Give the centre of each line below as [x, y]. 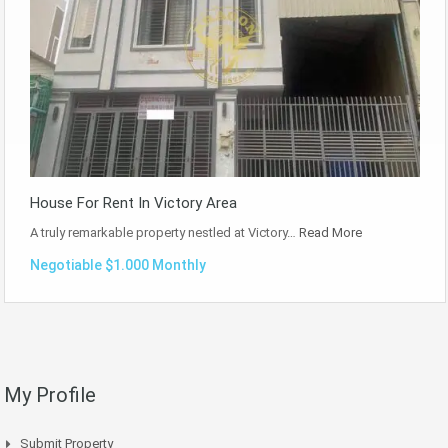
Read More [330, 232]
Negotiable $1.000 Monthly [118, 264]
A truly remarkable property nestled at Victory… [164, 232]
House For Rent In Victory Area [133, 202]
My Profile [50, 394]
